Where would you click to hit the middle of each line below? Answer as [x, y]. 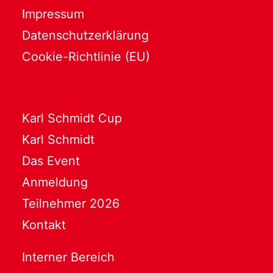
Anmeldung [55, 182]
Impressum [53, 14]
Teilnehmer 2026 [71, 204]
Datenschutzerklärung [85, 35]
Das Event [51, 161]
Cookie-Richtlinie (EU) [86, 56]
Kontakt [44, 225]
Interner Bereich [68, 257]
